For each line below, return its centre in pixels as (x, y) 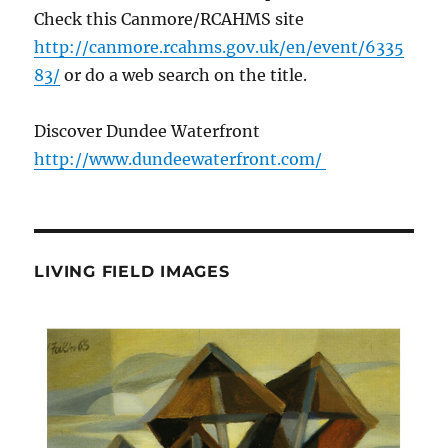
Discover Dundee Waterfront (147, 130)
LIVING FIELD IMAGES (132, 271)
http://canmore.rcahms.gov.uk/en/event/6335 (219, 46)
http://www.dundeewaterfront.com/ (180, 158)
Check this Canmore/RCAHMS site (169, 18)
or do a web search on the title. (184, 74)
